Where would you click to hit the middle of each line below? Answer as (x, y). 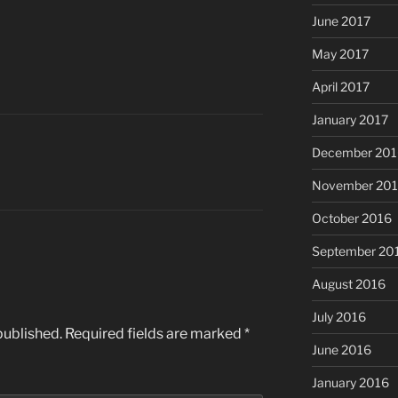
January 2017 (350, 120)
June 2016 (341, 350)
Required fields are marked (155, 333)
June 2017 (341, 21)
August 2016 (348, 284)
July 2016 (338, 317)
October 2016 (351, 219)
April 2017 (340, 87)
